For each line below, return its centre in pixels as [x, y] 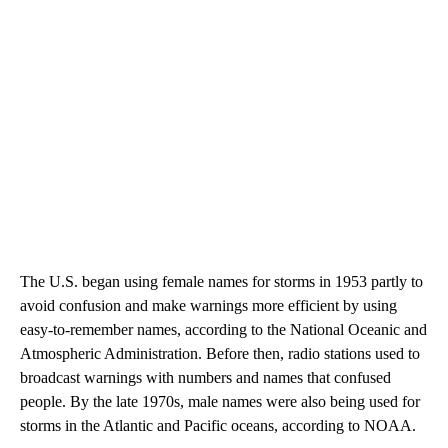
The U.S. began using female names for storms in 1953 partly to [221, 281]
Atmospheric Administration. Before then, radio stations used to [220, 353]
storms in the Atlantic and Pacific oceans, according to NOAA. [218, 425]
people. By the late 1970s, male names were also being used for [220, 401]
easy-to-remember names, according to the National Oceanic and [223, 329]
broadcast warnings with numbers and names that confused [205, 377]
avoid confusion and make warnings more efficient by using [208, 305]
